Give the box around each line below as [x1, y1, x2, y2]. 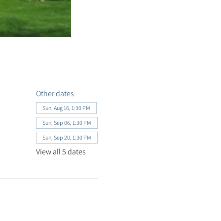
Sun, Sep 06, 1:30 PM [42, 118, 91, 126]
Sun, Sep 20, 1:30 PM [42, 133, 91, 141]
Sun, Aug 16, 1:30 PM [42, 104, 90, 111]
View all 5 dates [36, 146, 86, 157]
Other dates [36, 88, 74, 99]
